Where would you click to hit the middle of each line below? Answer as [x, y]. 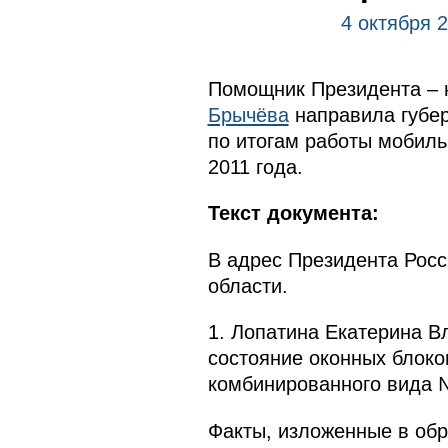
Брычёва [248, 115]
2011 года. [255, 167]
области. [247, 285]
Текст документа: [293, 213]
